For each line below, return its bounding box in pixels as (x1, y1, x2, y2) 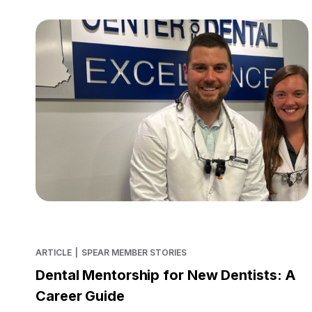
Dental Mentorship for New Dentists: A (36, 266, 297, 283)
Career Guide (36, 287, 125, 304)
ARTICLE (36, 247, 72, 258)
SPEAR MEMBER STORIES (81, 247, 187, 258)
